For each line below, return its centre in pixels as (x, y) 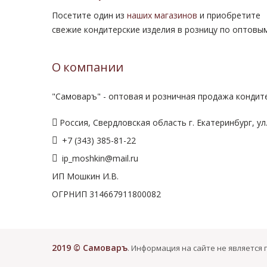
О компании (88, 67)
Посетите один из (89, 15)
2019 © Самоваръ (90, 247)
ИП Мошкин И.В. (85, 176)
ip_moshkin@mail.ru (99, 158)
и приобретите (229, 15)
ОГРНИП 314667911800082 (106, 194)
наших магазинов (162, 15)
